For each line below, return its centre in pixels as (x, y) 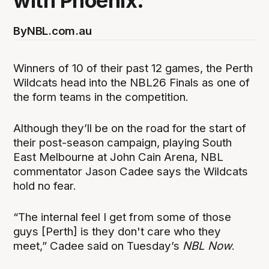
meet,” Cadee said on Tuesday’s (98, 246)
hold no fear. (45, 186)
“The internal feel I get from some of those (122, 217)
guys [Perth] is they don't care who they (117, 231)
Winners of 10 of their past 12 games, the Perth (133, 68)
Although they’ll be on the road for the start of (130, 128)
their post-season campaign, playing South (123, 142)
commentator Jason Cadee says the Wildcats (131, 171)
